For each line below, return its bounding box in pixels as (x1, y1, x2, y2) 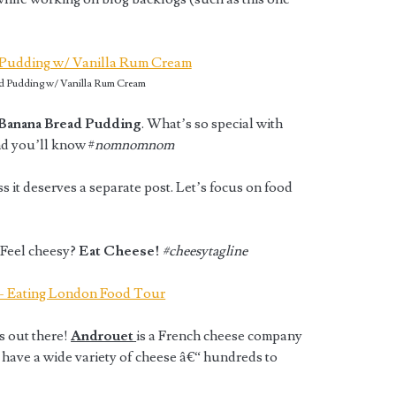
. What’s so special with (141, 115, 284, 133)
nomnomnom (95, 136, 175, 155)
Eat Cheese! (79, 242, 161, 261)
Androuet (71, 327, 134, 346)
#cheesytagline (163, 242, 248, 261)
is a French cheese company (136, 327, 303, 346)
